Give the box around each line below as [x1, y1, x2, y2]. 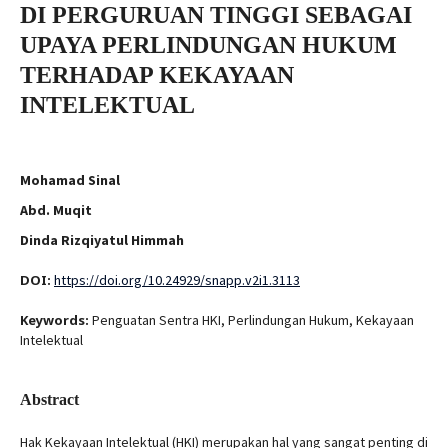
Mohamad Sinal [20, 170, 120, 189]
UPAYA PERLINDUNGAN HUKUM [20, 31, 397, 58]
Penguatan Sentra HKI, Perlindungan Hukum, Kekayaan [92, 310, 414, 329]
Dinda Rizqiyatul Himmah [20, 230, 184, 249]
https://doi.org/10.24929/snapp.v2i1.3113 [54, 270, 300, 289]
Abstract [20, 390, 79, 408]
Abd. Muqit [20, 200, 92, 219]
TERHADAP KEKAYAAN [20, 61, 294, 88]
